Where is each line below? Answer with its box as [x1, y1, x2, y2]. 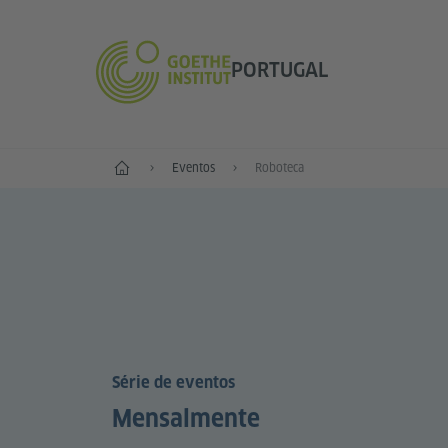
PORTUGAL [230, 57, 328, 82]
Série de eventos [112, 373, 235, 393]
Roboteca [255, 160, 304, 175]
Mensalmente [112, 404, 260, 434]
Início [111, 157, 140, 172]
